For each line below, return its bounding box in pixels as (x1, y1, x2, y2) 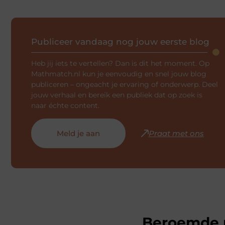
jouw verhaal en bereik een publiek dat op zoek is (31, 90, 202, 100)
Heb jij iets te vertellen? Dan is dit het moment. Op (31, 59, 209, 68)
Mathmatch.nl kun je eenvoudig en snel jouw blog (31, 69, 206, 79)
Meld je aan (56, 128, 100, 138)
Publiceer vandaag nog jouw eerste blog (31, 37, 209, 47)
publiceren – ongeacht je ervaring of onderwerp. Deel (31, 80, 218, 89)
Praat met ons (148, 128, 204, 138)
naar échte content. (31, 101, 99, 110)
